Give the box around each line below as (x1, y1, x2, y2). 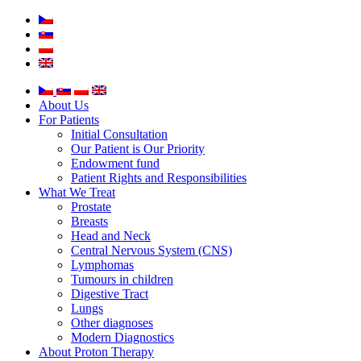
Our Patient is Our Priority (71, 142, 205, 156)
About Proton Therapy (39, 345, 154, 359)
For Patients (39, 113, 99, 127)
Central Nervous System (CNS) (71, 243, 232, 257)
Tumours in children (71, 272, 173, 286)
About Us (39, 98, 89, 112)
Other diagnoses (71, 316, 153, 330)
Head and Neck (71, 229, 151, 243)
